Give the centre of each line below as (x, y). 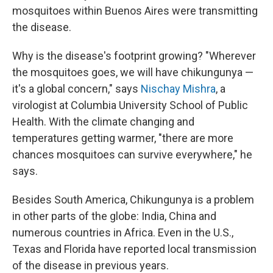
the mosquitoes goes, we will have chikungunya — (133, 72)
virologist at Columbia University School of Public (130, 105)
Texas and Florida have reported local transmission (134, 249)
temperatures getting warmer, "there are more (123, 138)
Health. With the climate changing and (103, 122)
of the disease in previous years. (90, 265)
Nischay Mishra (178, 89)
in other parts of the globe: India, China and (114, 216)
